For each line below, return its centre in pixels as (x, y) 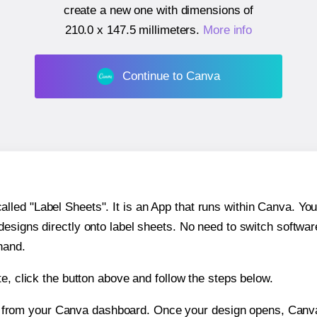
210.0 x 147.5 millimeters (131, 30)
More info (228, 30)
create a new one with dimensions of (158, 11)
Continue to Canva (171, 76)
